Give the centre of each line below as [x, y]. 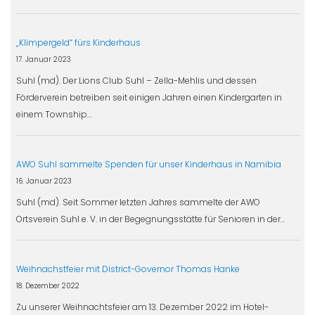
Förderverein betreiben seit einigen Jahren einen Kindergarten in [149, 97]
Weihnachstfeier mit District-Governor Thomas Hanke [128, 269]
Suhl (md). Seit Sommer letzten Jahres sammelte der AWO [138, 202]
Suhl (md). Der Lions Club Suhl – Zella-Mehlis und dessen [136, 80]
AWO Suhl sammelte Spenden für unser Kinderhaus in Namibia [148, 164]
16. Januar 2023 [44, 181]
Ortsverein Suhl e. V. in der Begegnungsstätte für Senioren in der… [150, 219]
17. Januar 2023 [43, 59]
